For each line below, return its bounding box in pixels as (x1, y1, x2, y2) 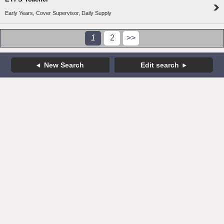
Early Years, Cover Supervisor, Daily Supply (5, 10, 111, 16)
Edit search (140, 61, 179, 69)
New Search (44, 61, 84, 69)
